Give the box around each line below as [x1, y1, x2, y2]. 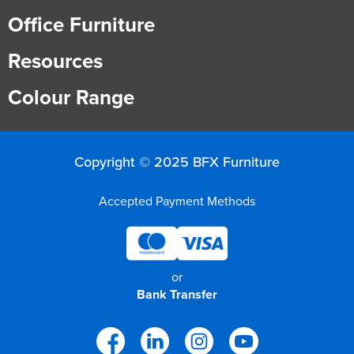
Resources [8, 45, 103, 76]
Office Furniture [8, 9, 155, 40]
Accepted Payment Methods [99, 191, 255, 210]
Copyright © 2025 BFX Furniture [74, 153, 280, 171]
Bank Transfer [137, 284, 217, 303]
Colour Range [8, 81, 134, 112]
